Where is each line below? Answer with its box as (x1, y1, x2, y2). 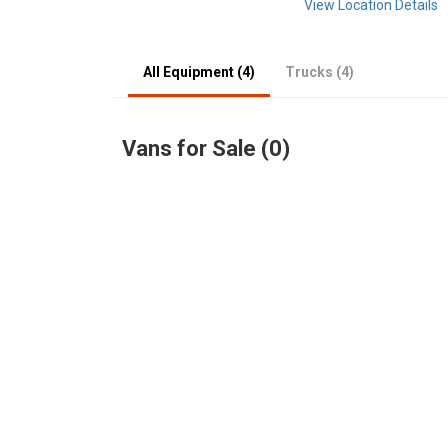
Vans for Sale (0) (122, 136, 290, 161)
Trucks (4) (285, 64, 354, 80)
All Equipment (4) (143, 64, 255, 80)
